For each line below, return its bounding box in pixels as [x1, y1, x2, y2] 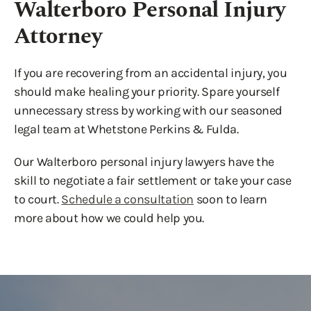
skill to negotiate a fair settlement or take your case [14, 173, 292, 188]
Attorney [14, 19, 101, 53]
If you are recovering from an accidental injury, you [14, 65, 287, 81]
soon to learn [194, 192, 268, 207]
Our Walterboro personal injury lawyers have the [14, 154, 275, 169]
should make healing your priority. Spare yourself [14, 84, 280, 99]
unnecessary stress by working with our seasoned [14, 103, 283, 118]
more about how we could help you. [14, 210, 205, 226]
